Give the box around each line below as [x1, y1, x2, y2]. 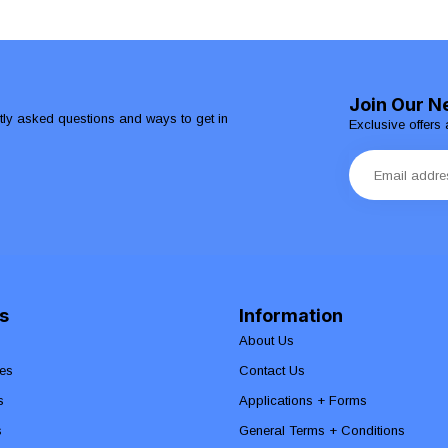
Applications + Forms [239, 392, 367, 408]
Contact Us [239, 362, 305, 378]
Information [239, 303, 343, 326]
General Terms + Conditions [239, 422, 405, 438]
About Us [239, 332, 294, 348]
